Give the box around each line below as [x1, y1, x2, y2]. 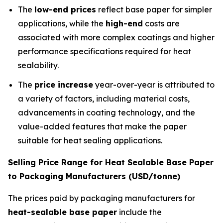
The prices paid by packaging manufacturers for [8, 193, 195, 203]
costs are [143, 18, 180, 28]
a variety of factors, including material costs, [18, 93, 190, 104]
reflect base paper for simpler [96, 4, 212, 14]
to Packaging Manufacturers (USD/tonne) [8, 171, 180, 181]
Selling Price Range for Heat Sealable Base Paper [8, 157, 214, 167]
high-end [106, 18, 143, 28]
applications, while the [18, 18, 106, 28]
